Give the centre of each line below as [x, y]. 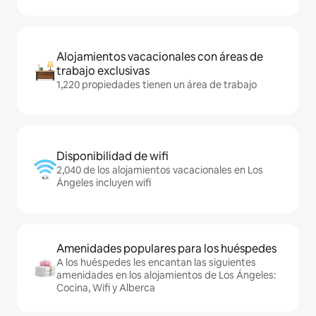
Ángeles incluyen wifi [104, 183]
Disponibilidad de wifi [113, 156]
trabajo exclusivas [103, 71]
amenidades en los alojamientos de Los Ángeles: [166, 275]
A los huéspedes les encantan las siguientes [156, 262]
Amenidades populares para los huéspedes [166, 249]
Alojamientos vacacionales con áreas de [160, 57]
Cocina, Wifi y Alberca [106, 288]
